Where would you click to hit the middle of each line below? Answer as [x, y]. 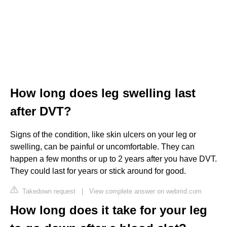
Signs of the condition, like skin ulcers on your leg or [103, 134]
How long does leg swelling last [103, 93]
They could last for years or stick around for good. [98, 171]
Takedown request [48, 191]
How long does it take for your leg [109, 210]
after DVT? [41, 111]
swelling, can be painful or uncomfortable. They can [102, 146]
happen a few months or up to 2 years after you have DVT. [113, 159]
